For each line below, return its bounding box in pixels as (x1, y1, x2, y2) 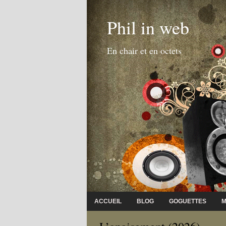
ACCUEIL (94, 198, 122, 205)
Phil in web (107, 15, 189, 39)
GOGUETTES (169, 198, 206, 205)
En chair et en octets (107, 44, 182, 56)
